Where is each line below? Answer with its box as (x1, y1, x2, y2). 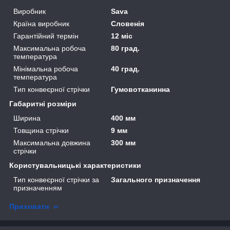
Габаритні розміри (9, 99, 76, 108)
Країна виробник (13, 19, 69, 28)
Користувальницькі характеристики (9, 161, 141, 169)
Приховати (9, 202, 49, 210)
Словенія (111, 19, 145, 28)
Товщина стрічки (13, 126, 69, 135)
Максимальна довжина (13, 138, 90, 147)
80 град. (111, 44, 140, 52)
